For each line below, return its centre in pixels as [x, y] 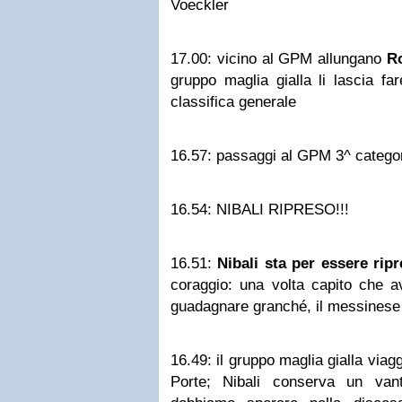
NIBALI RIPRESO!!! [280, 210]
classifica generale [233, 102]
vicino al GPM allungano [299, 59]
